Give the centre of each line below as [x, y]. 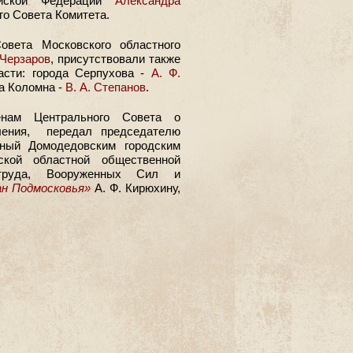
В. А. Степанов [106, 87]
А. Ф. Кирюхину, [135, 188]
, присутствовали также [115, 59]
